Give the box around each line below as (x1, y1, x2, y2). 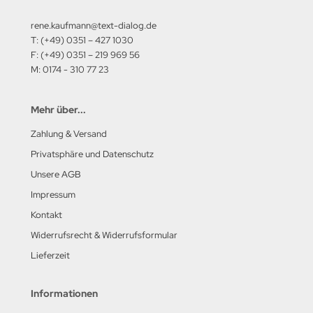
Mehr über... (31, 103, 86, 116)
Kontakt (31, 209, 62, 221)
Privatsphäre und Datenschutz (31, 148, 154, 160)
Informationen (31, 287, 98, 300)
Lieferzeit (31, 249, 70, 261)
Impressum (31, 189, 75, 201)
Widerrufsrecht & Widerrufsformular (31, 229, 177, 241)
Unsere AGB (31, 168, 81, 180)
